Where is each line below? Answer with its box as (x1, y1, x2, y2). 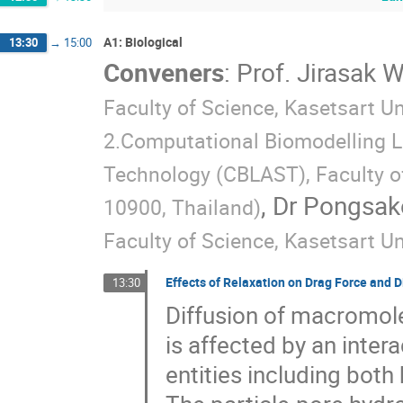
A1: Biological (103, 33, 183, 51)
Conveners (103, 54, 224, 89)
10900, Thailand (103, 193, 254, 221)
